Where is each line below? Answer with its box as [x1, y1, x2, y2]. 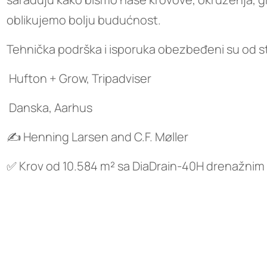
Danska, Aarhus [7, 100, 92, 116]
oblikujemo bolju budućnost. [7, 12, 161, 28]
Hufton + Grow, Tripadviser [7, 70, 151, 86]
